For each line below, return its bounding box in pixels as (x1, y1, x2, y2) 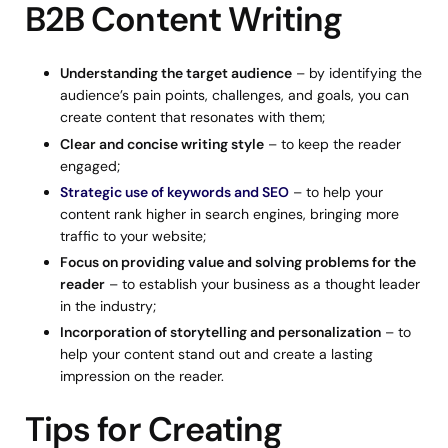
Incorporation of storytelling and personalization (60, 323, 381, 342)
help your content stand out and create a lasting (60, 345, 373, 364)
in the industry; (60, 296, 156, 315)
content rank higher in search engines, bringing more (60, 204, 399, 223)
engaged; (60, 156, 120, 175)
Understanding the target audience (60, 64, 292, 83)
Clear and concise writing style (60, 134, 264, 153)
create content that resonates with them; (60, 108, 325, 127)
